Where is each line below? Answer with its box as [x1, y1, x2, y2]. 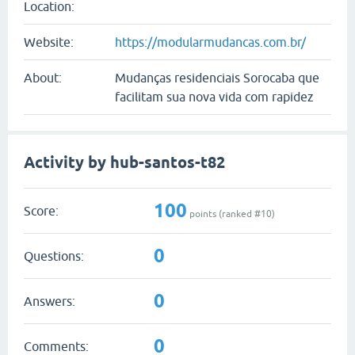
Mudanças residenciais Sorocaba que [115, 71, 319, 85]
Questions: [24, 248, 84, 263]
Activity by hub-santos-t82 [24, 153, 225, 172]
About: [24, 71, 62, 85]
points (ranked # [187, 208, 261, 219]
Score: [24, 203, 59, 218]
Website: [24, 35, 74, 49]
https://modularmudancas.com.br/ [115, 35, 306, 49]
